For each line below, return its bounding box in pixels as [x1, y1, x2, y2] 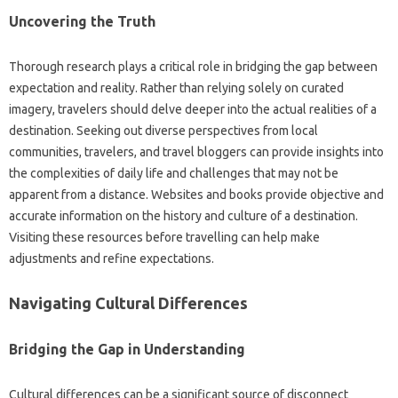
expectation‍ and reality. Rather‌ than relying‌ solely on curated [9, 81, 344, 95]
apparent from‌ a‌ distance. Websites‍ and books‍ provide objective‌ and [9, 187, 384, 202]
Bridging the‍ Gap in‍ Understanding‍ [9, 341, 245, 357]
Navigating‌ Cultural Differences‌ [9, 294, 248, 312]
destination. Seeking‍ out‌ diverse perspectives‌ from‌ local [9, 123, 318, 138]
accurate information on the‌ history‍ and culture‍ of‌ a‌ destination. [9, 209, 358, 223]
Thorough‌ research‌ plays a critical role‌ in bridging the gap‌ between [9, 60, 378, 74]
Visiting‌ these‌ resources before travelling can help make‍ [9, 230, 320, 244]
